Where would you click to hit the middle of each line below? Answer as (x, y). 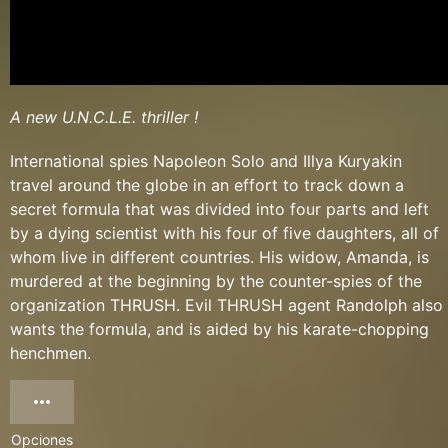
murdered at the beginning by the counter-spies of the (216, 281)
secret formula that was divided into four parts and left (219, 209)
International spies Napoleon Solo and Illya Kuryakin (206, 161)
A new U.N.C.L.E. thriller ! (104, 117)
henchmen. (50, 353)
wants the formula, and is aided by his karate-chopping (219, 329)
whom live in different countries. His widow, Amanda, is (219, 257)
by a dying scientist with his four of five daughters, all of (224, 233)
